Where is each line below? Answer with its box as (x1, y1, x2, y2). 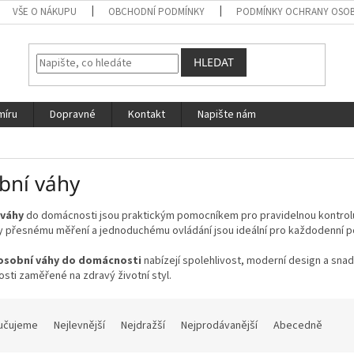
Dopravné (50, 107, 96, 122)
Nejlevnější (54, 317, 105, 333)
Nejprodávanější (181, 317, 258, 333)
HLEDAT (194, 55, 235, 70)
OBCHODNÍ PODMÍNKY (108, 5, 205, 19)
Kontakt (128, 107, 165, 122)
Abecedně (273, 317, 322, 333)
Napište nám (198, 107, 256, 122)
